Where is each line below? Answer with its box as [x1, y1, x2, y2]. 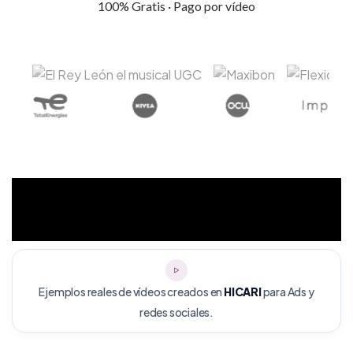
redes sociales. [139, 305, 214, 319]
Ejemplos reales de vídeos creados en [39, 284, 224, 299]
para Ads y [261, 284, 314, 299]
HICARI [223, 284, 262, 299]
